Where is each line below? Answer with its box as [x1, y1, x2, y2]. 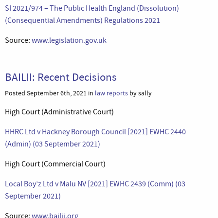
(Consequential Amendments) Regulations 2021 [5, 15, 160, 25]
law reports [95, 88, 128, 98]
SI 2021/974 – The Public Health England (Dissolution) [5, 3, 179, 13]
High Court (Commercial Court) [5, 159, 106, 169]
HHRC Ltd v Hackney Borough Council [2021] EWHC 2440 [5, 127, 186, 137]
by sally [128, 88, 152, 98]
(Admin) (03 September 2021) [5, 139, 100, 149]
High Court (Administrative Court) [5, 107, 114, 117]
